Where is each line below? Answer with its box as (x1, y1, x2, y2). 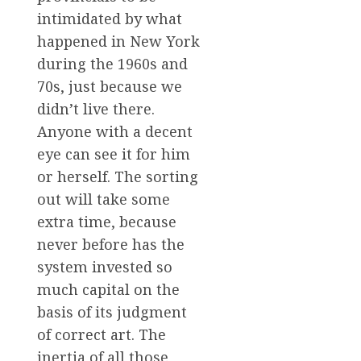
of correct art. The (37, 324, 166, 344)
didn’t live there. (37, 98, 155, 118)
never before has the (37, 234, 185, 254)
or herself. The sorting (37, 166, 198, 186)
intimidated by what (37, 8, 182, 28)
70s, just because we (37, 76, 182, 96)
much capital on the (37, 279, 180, 299)
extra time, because (37, 211, 176, 231)
